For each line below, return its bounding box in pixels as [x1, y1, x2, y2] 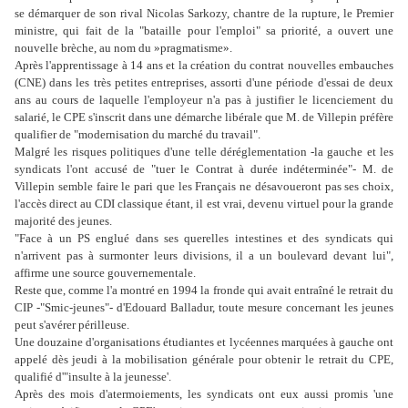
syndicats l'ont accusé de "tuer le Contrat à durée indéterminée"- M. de [15, 162, 393, 177]
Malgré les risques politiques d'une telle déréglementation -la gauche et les [15, 145, 393, 159]
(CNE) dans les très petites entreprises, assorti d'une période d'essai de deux [15, 76, 393, 90]
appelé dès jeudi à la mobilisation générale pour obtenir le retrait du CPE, [15, 352, 393, 367]
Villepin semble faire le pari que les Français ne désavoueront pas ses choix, [15, 179, 393, 194]
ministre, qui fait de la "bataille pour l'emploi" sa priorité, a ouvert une [15, 24, 393, 38]
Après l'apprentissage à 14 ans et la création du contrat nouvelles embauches [15, 58, 393, 73]
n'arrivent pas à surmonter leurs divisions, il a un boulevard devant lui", [15, 249, 393, 263]
